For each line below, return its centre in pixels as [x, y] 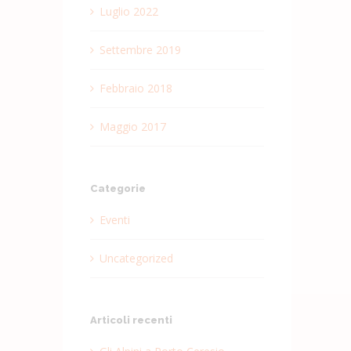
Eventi [114, 219]
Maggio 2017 [132, 126]
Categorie [118, 188]
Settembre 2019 [140, 49]
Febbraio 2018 [136, 88]
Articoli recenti [131, 320]
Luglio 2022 [128, 11]
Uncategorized [136, 258]
